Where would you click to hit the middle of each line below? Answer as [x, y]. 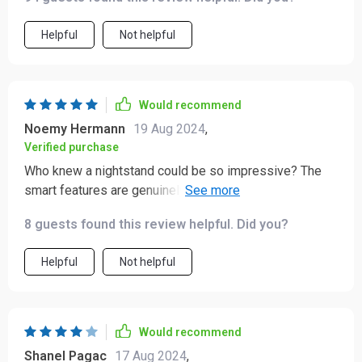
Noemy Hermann [75, 129]
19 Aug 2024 [169, 129]
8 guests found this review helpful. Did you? [156, 224]
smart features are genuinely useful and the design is [175, 190]
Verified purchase [72, 147]
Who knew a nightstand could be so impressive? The [173, 171]
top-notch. [53, 210]
